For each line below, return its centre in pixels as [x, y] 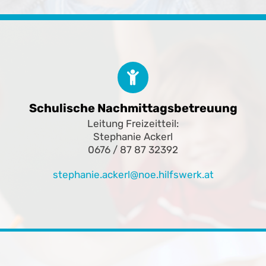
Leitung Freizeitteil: [133, 123]
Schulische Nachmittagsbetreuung [133, 108]
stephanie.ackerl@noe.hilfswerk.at [133, 174]
